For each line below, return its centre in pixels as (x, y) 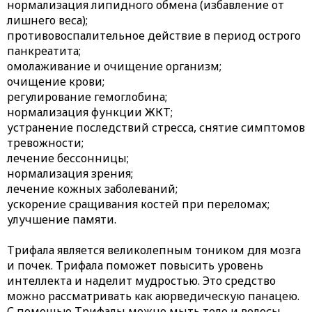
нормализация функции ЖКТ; (90, 112)
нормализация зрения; (70, 173)
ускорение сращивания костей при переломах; (138, 204)
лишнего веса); (47, 20)
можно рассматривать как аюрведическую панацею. (153, 296)
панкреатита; (44, 50)
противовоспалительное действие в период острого (154, 35)
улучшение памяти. (62, 219)
